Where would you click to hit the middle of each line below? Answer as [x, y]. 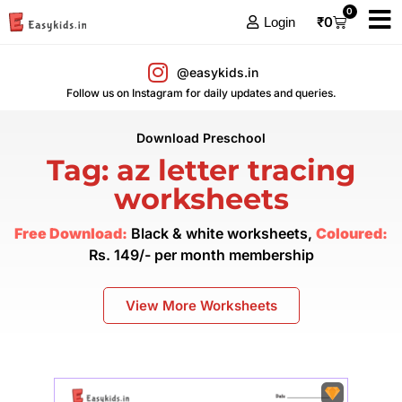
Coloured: [352, 233]
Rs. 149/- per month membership [201, 255]
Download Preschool [201, 138]
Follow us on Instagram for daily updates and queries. [201, 93]
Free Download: [71, 233]
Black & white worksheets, [222, 233]
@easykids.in [217, 72]
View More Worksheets [201, 306]
